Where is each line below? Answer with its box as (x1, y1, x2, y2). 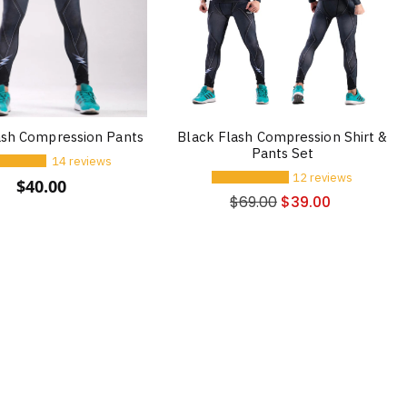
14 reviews (52, 153, 113, 169)
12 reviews (293, 169, 353, 185)
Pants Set (251, 144, 314, 162)
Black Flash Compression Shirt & (177, 127, 388, 145)
